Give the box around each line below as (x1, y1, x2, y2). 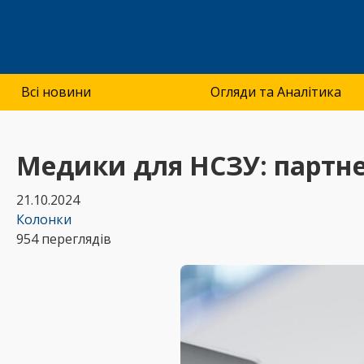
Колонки (16, 210, 71, 228)
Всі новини (21, 83, 91, 101)
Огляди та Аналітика (210, 83, 342, 101)
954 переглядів (16, 229, 111, 248)
